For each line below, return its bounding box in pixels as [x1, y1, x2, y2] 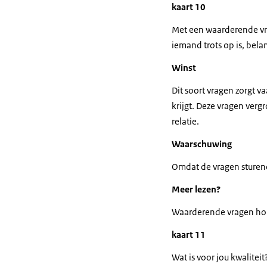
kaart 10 [172, 1, 206, 13]
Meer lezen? [172, 184, 221, 195]
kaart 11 [172, 229, 206, 240]
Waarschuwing [172, 138, 232, 150]
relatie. [172, 116, 199, 127]
